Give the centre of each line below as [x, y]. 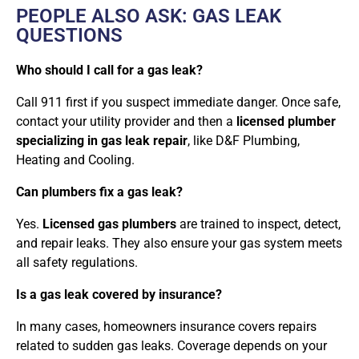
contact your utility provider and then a [126, 121]
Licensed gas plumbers [109, 224]
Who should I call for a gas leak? [109, 70]
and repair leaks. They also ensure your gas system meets [179, 243]
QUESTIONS [69, 35]
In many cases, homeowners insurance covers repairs [166, 326]
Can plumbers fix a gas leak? [99, 192]
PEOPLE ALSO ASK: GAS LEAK [149, 16]
